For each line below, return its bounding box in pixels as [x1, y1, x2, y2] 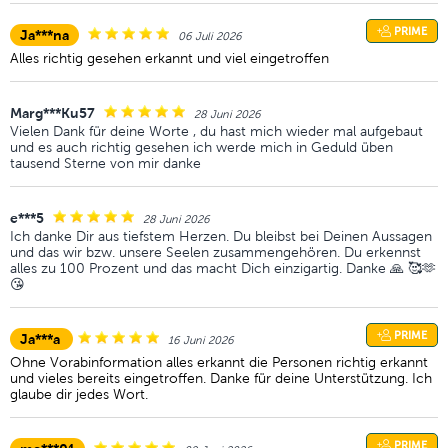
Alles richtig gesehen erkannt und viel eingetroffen [10, 50, 329, 66]
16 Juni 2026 [168, 333, 234, 347]
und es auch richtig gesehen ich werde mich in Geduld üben [10, 139, 393, 155]
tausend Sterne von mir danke [10, 155, 201, 171]
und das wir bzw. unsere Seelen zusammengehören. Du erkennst [10, 244, 421, 260]
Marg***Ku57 [10, 105, 95, 121]
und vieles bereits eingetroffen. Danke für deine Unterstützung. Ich [10, 370, 432, 386]
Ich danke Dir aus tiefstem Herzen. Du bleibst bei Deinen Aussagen [10, 228, 432, 244]
